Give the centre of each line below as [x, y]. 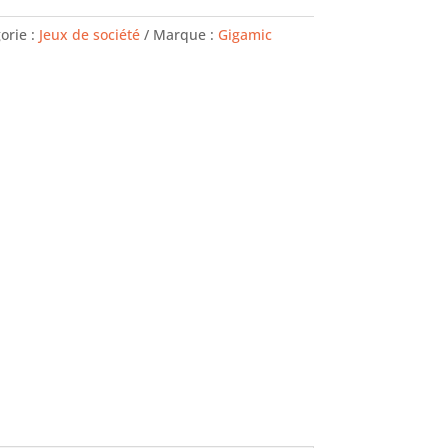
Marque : [185, 35]
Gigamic [244, 35]
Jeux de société [89, 35]
